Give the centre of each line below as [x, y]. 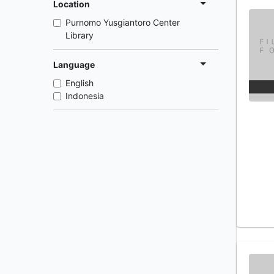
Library [80, 35]
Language [74, 64]
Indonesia [85, 96]
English [80, 83]
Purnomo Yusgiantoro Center [123, 22]
